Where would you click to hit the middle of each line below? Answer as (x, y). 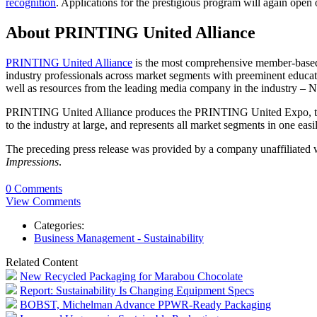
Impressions (32, 162)
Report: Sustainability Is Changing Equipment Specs (137, 290)
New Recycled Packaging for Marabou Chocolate (131, 276)
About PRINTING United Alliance (131, 33)
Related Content (42, 262)
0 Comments (34, 189)
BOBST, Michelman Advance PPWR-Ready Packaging (145, 305)
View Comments (43, 201)
